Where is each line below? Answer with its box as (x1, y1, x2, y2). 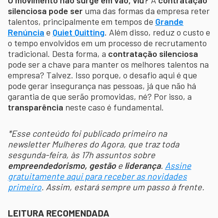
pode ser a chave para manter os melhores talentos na (8, 58, 209, 70)
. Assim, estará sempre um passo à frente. (41, 181, 204, 192)
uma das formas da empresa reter (83, 5, 210, 16)
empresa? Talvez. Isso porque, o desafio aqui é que (8, 69, 197, 80)
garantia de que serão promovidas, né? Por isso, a (8, 91, 192, 102)
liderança (125, 160, 161, 171)
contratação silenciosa (108, 48, 198, 59)
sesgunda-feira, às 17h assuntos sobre (8, 149, 155, 160)
